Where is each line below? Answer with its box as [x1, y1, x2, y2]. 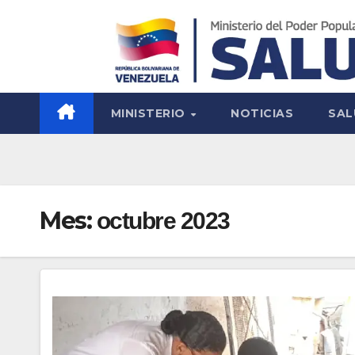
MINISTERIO [110, 106, 189, 121]
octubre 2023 [96, 208, 230, 235]
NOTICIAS [231, 106, 294, 121]
